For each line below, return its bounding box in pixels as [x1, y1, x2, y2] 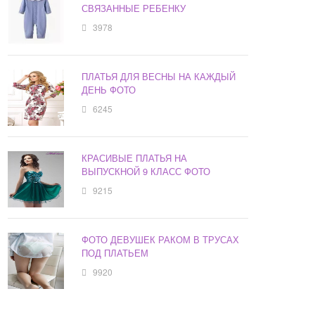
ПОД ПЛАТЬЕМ [82, 246, 149, 260]
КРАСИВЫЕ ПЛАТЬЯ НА [82, 151, 188, 165]
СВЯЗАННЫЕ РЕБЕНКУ [82, 1, 186, 15]
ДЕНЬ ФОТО [82, 83, 136, 97]
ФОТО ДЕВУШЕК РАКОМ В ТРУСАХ [82, 233, 240, 247]
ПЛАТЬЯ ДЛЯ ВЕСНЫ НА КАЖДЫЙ [82, 70, 236, 84]
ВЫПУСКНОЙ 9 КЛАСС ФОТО [82, 165, 211, 179]
